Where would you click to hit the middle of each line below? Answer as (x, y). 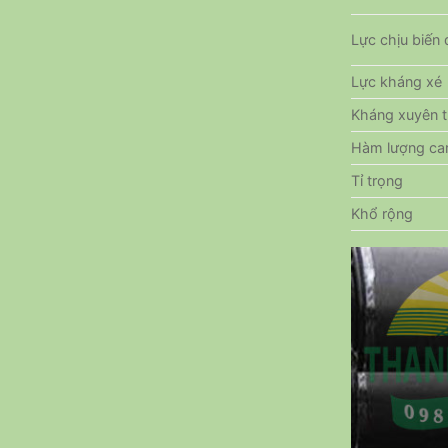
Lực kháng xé (396, 82)
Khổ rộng (382, 214)
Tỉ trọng (377, 181)
